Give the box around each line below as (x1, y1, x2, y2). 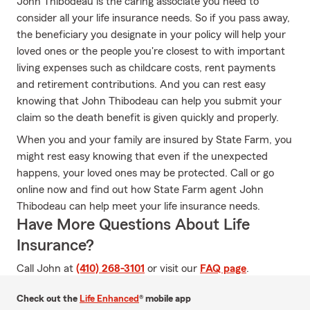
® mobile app (139, 294, 191, 304)
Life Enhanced (80, 294, 139, 304)
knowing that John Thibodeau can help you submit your (17, 95, 282, 107)
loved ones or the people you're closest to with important (17, 46, 285, 57)
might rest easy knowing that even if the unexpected (17, 151, 268, 162)
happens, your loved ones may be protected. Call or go (17, 167, 274, 179)
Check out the (17, 294, 80, 304)
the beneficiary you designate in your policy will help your (17, 29, 286, 40)
